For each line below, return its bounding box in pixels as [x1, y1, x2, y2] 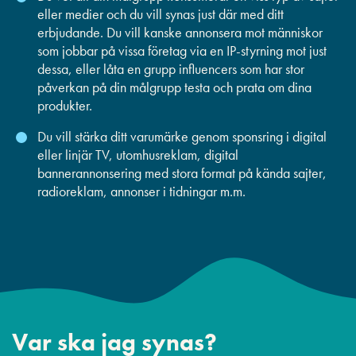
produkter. [37, 96, 92, 115]
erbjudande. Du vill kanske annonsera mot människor [37, 23, 323, 42]
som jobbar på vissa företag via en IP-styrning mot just [37, 41, 327, 60]
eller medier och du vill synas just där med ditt [37, 5, 284, 24]
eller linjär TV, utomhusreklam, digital [37, 145, 238, 164]
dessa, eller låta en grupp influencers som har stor [37, 60, 304, 79]
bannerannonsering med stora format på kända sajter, [37, 164, 327, 183]
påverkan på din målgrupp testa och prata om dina [37, 78, 311, 97]
